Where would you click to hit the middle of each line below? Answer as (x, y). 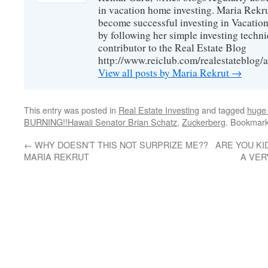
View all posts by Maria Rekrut (165, 73)
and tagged (223, 110)
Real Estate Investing (159, 110)
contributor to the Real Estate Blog (172, 48)
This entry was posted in (71, 110)
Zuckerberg (204, 122)
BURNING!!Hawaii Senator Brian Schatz (100, 122)
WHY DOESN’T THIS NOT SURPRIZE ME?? (120, 144)
